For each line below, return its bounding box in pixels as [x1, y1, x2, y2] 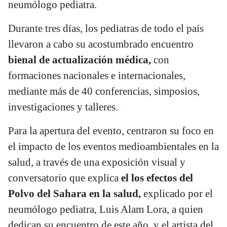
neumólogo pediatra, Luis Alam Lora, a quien [8, 203, 203, 215]
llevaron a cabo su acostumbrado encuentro [8, 37, 194, 50]
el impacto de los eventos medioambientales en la [8, 140, 219, 153]
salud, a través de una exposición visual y [8, 156, 185, 168]
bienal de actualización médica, [8, 53, 151, 66]
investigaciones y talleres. [8, 100, 118, 113]
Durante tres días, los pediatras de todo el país [8, 22, 204, 34]
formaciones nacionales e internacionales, [8, 69, 185, 82]
